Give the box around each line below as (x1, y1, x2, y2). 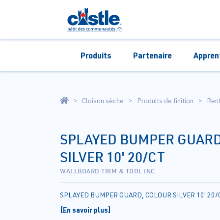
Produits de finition (137, 96, 193, 105)
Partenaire (133, 50, 172, 60)
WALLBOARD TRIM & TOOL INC (60, 167, 155, 175)
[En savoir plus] (60, 205, 111, 214)
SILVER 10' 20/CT (60, 148, 165, 165)
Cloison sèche (82, 96, 124, 105)
